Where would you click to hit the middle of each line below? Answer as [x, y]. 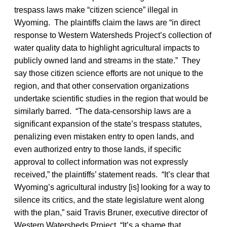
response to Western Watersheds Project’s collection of [113, 35]
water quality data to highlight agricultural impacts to [107, 48]
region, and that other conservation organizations [102, 86]
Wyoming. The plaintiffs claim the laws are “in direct [107, 22]
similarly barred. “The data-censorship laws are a [103, 111]
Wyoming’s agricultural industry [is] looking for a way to [112, 187]
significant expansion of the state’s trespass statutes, [108, 124]
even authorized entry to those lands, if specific [98, 149]
